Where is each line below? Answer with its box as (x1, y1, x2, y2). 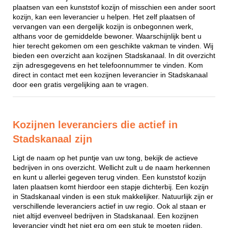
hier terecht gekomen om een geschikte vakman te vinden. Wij (13, 42, 213, 50)
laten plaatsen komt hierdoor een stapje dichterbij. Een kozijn (13, 183, 209, 191)
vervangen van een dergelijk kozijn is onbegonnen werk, (13, 22, 193, 31)
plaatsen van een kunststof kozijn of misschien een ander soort (13, 3, 215, 11)
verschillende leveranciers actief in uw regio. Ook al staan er (13, 202, 206, 210)
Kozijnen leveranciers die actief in (13, 119, 178, 131)
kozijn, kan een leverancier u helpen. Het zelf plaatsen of (13, 13, 195, 21)
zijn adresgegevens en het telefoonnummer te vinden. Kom (13, 61, 203, 69)
